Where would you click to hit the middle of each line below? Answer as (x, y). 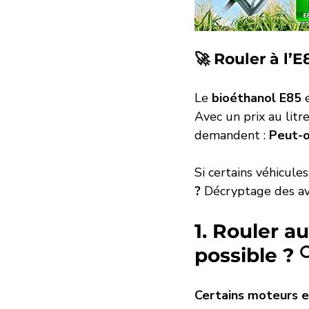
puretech (175, 15)
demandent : (232, 136)
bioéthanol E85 (257, 98)
